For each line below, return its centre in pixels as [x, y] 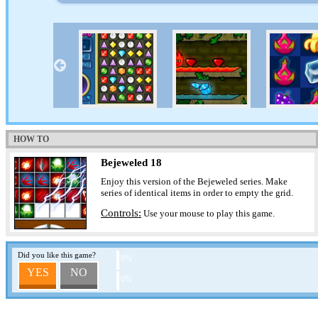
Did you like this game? [57, 255]
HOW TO [31, 139]
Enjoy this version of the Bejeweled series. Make [194, 181]
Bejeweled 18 [131, 163]
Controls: [121, 213]
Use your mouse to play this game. [208, 213]
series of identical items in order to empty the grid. [197, 193]
